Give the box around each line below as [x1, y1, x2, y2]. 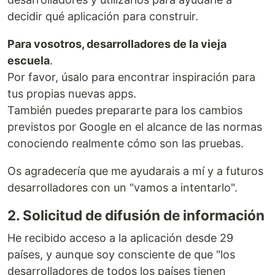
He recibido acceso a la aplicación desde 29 [7, 231, 233, 244]
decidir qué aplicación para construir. [7, 9, 198, 23]
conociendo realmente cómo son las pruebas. [7, 136, 244, 150]
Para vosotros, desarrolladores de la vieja [7, 37, 227, 50]
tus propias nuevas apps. [7, 87, 136, 100]
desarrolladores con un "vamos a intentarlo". [7, 180, 238, 194]
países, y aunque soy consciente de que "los [7, 247, 235, 261]
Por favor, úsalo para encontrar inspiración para [7, 70, 255, 83]
